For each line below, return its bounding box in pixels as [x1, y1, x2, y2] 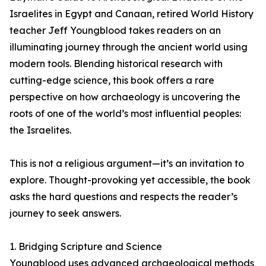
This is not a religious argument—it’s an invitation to [9, 157, 244, 169]
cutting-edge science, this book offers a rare [9, 74, 214, 86]
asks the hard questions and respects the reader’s [9, 191, 237, 202]
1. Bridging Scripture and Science [9, 240, 162, 252]
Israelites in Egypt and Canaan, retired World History [9, 8, 254, 20]
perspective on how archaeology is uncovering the [9, 91, 240, 103]
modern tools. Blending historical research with [9, 58, 223, 69]
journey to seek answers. [9, 207, 121, 219]
